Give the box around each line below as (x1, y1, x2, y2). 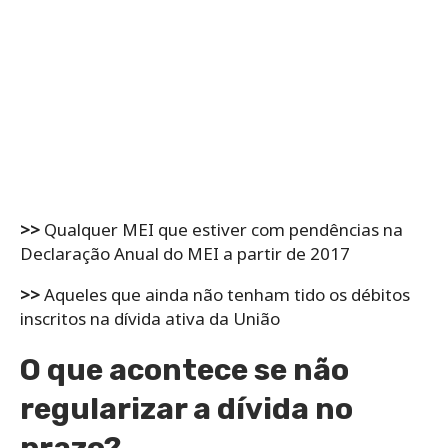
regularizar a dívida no (20, 391, 353, 428)
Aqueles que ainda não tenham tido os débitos (40, 283, 410, 307)
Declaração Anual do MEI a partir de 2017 (20, 242, 354, 266)
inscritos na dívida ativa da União (20, 307, 284, 331)
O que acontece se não (20, 352, 349, 389)
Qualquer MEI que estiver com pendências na (40, 218, 403, 242)
